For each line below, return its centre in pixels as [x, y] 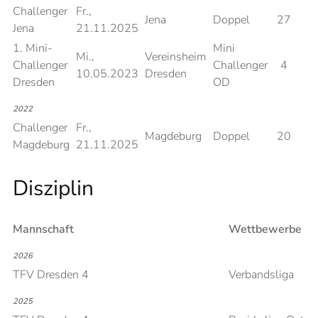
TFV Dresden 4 [51, 275]
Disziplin [53, 188]
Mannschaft [43, 229]
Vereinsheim [176, 57]
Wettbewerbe [265, 229]
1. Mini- [33, 48]
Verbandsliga [261, 275]
